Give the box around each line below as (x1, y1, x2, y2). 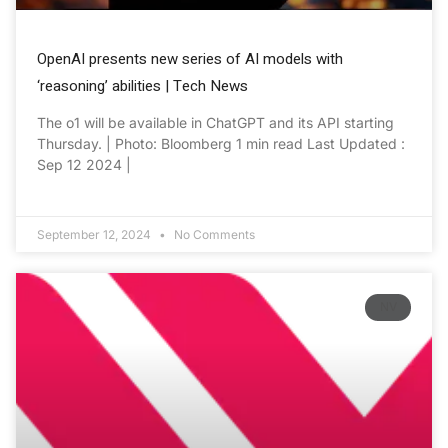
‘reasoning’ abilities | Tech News (37, 75, 248, 98)
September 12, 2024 (37, 227, 154, 243)
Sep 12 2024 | (37, 156, 131, 174)
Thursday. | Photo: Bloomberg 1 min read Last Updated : (37, 135, 405, 153)
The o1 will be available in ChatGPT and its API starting (37, 114, 394, 132)
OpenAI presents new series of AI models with (37, 48, 343, 71)
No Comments (171, 227, 255, 243)
